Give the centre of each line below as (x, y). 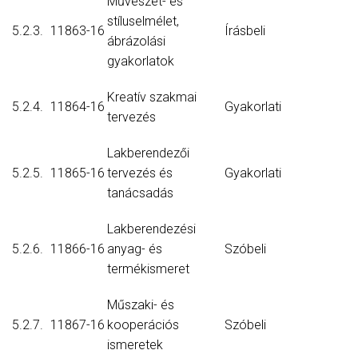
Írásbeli (245, 31)
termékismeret (148, 269)
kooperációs (143, 325)
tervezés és (140, 173)
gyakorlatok (141, 62)
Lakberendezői (148, 153)
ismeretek (135, 345)
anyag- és (135, 249)
